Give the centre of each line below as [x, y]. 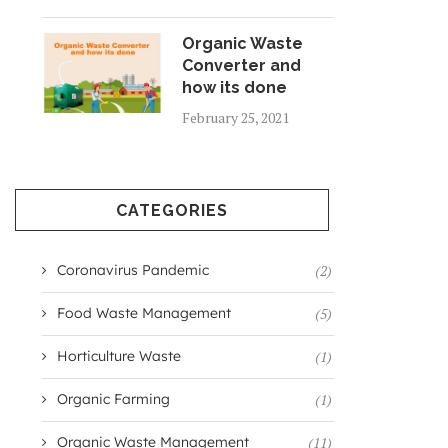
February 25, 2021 [235, 117]
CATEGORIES [171, 210]
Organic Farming [113, 399]
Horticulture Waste [118, 356]
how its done [234, 87]
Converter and [241, 65]
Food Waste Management [143, 313]
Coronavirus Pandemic [132, 270]
